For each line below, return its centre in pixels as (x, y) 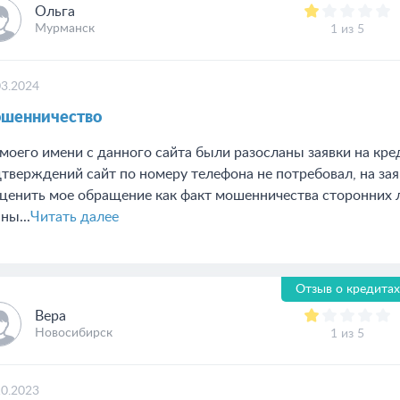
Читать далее (75, 217)
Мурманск (65, 29)
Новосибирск (74, 333)
